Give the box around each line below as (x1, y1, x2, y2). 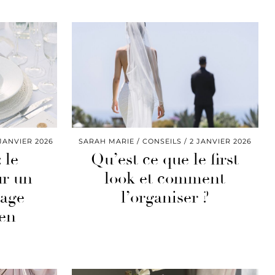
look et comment (104, 168, 226, 188)
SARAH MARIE (78, 136, 134, 145)
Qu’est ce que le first (91, 149, 239, 169)
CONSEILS (142, 136, 182, 145)
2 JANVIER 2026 (189, 136, 252, 145)
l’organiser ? (120, 187, 209, 207)
